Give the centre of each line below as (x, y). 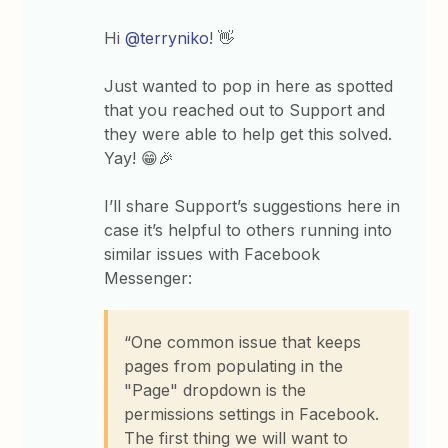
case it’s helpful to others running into (248, 229)
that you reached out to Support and (245, 109)
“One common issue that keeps (243, 341)
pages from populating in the (234, 365)
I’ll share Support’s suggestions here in (252, 205)
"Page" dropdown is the (215, 389)
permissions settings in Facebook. (252, 413)
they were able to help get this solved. (248, 133)
